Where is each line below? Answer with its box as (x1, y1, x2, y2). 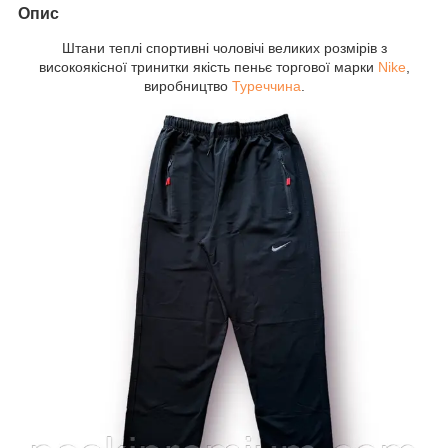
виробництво (143, 77, 232, 94)
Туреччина (231, 77, 301, 94)
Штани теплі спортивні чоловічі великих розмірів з (61, 39, 387, 56)
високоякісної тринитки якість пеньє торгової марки (38, 58, 378, 75)
